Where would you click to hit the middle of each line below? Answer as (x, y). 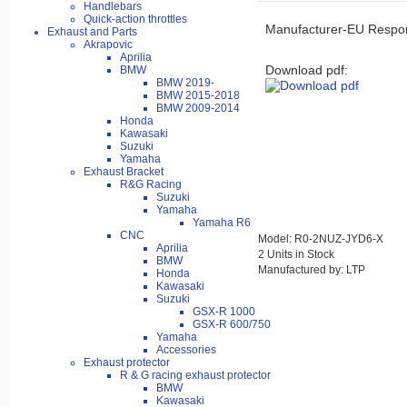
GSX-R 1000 (224, 312)
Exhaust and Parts (92, 32)
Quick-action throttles (135, 20)
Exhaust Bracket (124, 172)
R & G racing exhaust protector (195, 376)
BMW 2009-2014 (198, 109)
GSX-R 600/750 (232, 325)
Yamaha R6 (222, 223)
